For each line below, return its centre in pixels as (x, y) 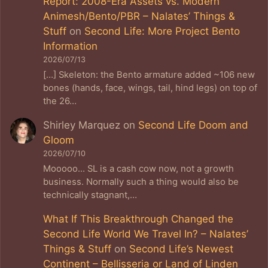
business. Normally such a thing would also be (141, 182)
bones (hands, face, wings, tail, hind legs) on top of (150, 88)
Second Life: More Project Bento (162, 31)
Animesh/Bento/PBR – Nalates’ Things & (139, 16)
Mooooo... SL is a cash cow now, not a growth (139, 169)
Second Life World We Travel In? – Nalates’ (146, 234)
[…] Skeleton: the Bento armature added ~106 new (149, 75)
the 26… (60, 101)
